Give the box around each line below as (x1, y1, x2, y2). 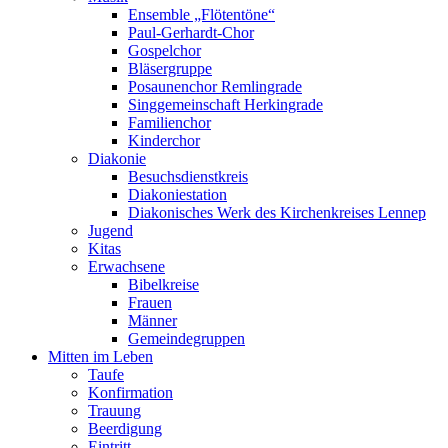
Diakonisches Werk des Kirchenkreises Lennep (128, 204, 426, 221)
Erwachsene (88, 258, 165, 275)
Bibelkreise (128, 276, 199, 293)
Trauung (88, 402, 141, 419)
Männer (128, 312, 177, 329)
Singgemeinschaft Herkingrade (128, 96, 323, 113)
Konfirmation (88, 384, 173, 401)
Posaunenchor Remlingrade (128, 78, 302, 95)
